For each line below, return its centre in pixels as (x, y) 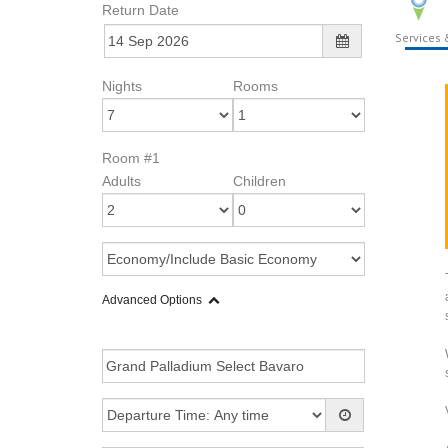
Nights (122, 86)
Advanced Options (152, 300)
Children (260, 181)
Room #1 (131, 158)
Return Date (140, 10)
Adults (121, 181)
